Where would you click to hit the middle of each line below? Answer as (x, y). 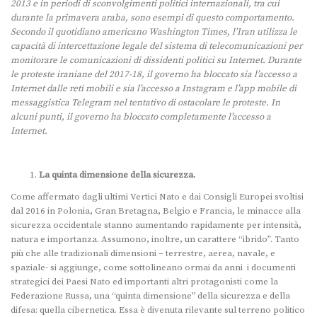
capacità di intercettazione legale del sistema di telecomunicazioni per (156, 46)
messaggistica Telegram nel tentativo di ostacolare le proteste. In (145, 103)
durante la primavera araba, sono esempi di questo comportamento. (152, 18)
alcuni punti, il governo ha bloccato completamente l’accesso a (141, 117)
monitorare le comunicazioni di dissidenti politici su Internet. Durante (156, 60)
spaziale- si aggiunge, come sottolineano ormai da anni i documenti (153, 268)
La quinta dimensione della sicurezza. (117, 175)
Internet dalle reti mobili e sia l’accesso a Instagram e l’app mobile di (154, 89)
